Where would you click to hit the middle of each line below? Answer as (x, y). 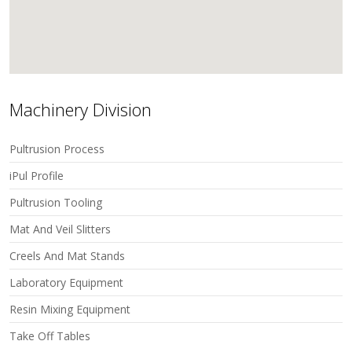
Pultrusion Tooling (56, 203)
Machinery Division (81, 110)
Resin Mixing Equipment (70, 310)
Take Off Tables (50, 336)
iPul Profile (37, 176)
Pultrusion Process (57, 149)
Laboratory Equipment (67, 283)
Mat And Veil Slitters (60, 229)
